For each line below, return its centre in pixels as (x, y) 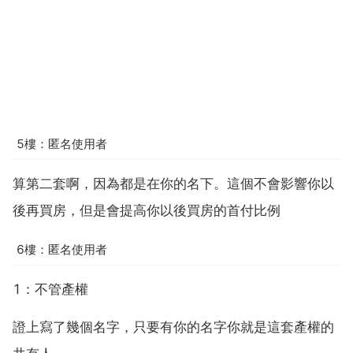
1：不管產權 (50, 290)
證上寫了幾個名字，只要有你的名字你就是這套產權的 (173, 327)
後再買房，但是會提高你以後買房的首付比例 (147, 211)
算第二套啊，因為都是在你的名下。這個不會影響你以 (173, 184)
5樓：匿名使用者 (62, 143)
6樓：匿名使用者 (62, 249)
